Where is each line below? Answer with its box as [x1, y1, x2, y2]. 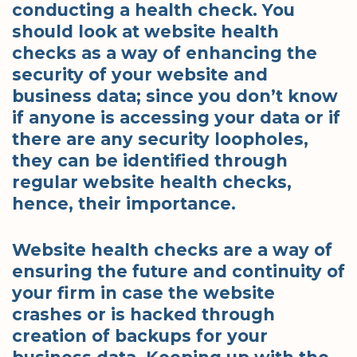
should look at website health [12, 21, 279, 41]
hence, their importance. [12, 193, 236, 214]
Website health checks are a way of [12, 240, 332, 261]
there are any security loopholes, [12, 128, 308, 149]
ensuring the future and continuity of [12, 261, 345, 282]
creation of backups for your [12, 326, 268, 347]
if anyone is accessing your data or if [12, 107, 340, 127]
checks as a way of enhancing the [12, 42, 317, 63]
